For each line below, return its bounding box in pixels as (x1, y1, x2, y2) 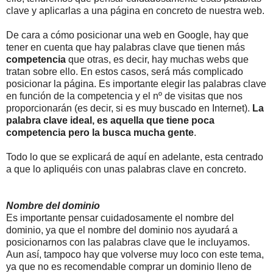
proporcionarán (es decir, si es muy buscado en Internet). (6, 103, 252, 114)
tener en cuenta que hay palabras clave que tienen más (6, 42, 245, 53)
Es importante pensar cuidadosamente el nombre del (6, 213, 234, 224)
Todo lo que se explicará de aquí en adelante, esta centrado (6, 152, 263, 163)
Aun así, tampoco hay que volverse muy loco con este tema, (6, 249, 264, 260)
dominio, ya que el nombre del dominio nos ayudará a (6, 225, 238, 236)
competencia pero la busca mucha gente (6, 127, 194, 138)
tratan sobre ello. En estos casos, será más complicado (6, 66, 243, 77)
